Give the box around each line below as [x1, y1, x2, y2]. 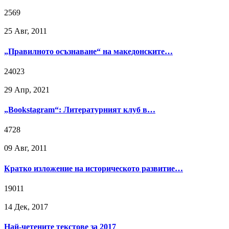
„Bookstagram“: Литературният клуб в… [4, 105, 155, 114]
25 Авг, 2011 [4, 27, 47, 36]
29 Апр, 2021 [4, 85, 50, 94]
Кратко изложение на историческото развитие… [4, 164, 183, 173]
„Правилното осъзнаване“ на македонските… [4, 47, 173, 56]
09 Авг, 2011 [4, 144, 47, 153]
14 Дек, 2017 [4, 202, 48, 211]
